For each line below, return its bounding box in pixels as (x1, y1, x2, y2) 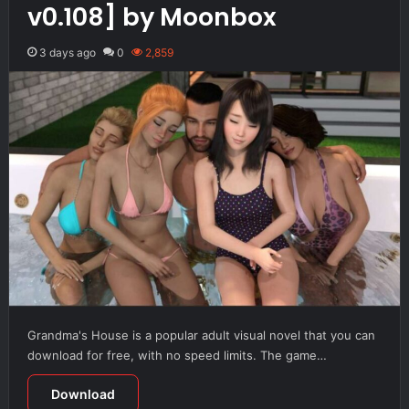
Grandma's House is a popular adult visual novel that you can (26, 327, 375, 342)
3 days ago (38, 45, 96, 59)
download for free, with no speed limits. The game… (26, 347, 327, 362)
